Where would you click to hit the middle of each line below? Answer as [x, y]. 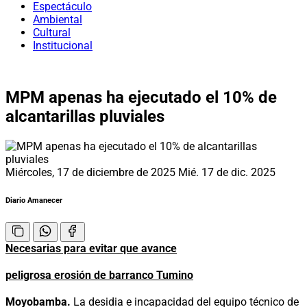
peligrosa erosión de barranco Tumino [99, 275]
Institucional [63, 46]
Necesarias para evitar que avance [91, 248]
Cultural [52, 33]
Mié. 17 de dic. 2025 [227, 172]
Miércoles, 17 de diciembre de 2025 [92, 172]
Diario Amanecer [34, 200]
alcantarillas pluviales [85, 116]
